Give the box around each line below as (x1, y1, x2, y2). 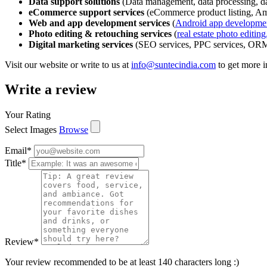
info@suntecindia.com (131, 59, 216, 70)
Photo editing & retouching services (29, 28, 172, 39)
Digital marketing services (29, 39, 133, 49)
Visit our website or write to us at (5, 59, 131, 70)
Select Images (5, 125, 57, 135)
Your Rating (5, 110, 51, 120)
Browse (59, 125, 88, 135)
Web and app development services (29, 17, 170, 28)
